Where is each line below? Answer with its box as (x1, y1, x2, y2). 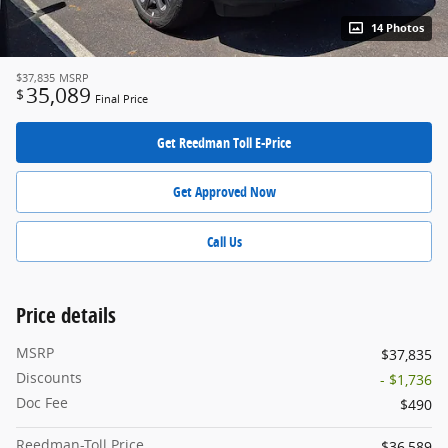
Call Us (206, 231, 242, 251)
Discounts (16, 368, 82, 388)
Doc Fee (16, 393, 68, 413)
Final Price (95, 91, 148, 106)
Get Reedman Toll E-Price (157, 132, 291, 152)
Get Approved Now (172, 182, 276, 202)
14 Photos (371, 20, 424, 35)
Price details (16, 301, 116, 330)
